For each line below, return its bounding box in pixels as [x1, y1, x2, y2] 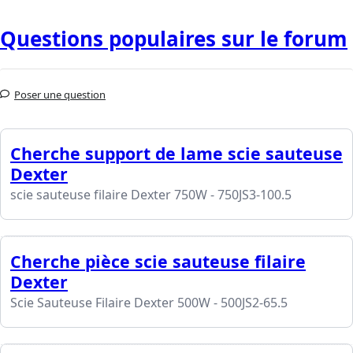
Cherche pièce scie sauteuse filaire [10, 250, 306, 273]
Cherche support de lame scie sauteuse [10, 142, 343, 165]
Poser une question [14, 87, 106, 102]
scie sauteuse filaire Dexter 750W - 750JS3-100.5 [10, 186, 292, 204]
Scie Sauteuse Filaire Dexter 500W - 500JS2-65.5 [10, 294, 288, 312]
